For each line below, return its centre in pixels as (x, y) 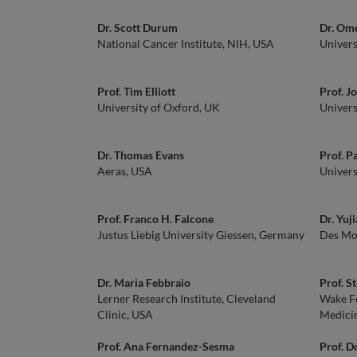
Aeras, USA (125, 171)
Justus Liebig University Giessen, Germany (201, 235)
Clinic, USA (125, 314)
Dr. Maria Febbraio (144, 282)
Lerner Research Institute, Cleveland (186, 298)
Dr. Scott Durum (137, 27)
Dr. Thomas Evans (141, 155)
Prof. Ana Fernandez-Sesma (166, 346)
